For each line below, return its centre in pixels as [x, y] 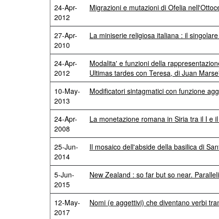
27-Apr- [66, 35]
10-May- [67, 91]
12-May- [67, 202]
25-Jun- [66, 147]
